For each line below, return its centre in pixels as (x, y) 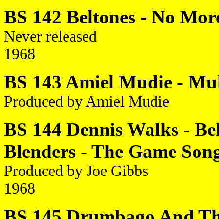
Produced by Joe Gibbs (76, 171)
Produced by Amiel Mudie (87, 101)
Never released (50, 36)
